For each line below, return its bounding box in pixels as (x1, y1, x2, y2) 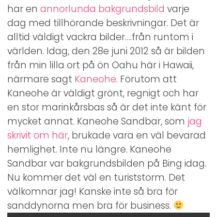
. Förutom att (116, 72, 177, 86)
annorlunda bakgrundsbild (40, 2, 165, 15)
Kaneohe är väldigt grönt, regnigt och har (7, 86, 199, 100)
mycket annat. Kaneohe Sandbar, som (7, 114, 187, 128)
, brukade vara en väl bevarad (68, 128, 206, 142)
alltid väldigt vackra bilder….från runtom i (7, 30, 193, 44)
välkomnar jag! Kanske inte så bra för (7, 185, 178, 198)
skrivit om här (7, 128, 68, 142)
